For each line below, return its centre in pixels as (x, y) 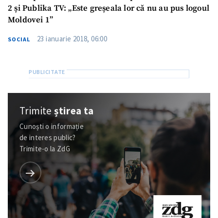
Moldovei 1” (31, 20)
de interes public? (48, 137)
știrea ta (74, 110)
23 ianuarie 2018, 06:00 (72, 38)
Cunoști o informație (52, 126)
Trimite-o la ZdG (45, 149)
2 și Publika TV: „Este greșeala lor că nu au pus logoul (109, 8)
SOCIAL (19, 39)
